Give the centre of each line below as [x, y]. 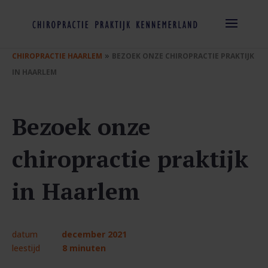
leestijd [26, 248]
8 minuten [84, 248]
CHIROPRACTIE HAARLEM [57, 56]
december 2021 [94, 234]
